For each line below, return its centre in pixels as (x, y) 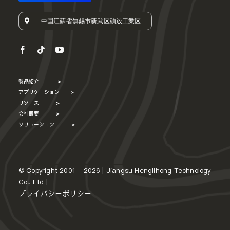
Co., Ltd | (33, 181)
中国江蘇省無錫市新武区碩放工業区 (91, 21)
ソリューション (45, 124)
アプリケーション (44, 92)
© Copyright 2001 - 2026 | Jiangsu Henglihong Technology (114, 170)
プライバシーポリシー (55, 193)
